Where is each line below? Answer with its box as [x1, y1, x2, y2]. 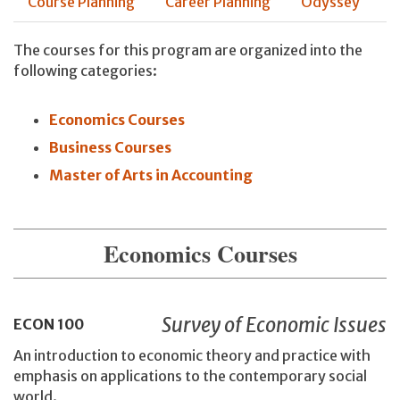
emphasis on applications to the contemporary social [13, 367, 367, 386]
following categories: [13, 61, 157, 79]
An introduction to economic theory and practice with [13, 346, 371, 365]
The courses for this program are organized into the [13, 40, 362, 59]
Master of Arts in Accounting [49, 166, 253, 185]
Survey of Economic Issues [162, 312, 387, 337]
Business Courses [49, 138, 171, 157]
